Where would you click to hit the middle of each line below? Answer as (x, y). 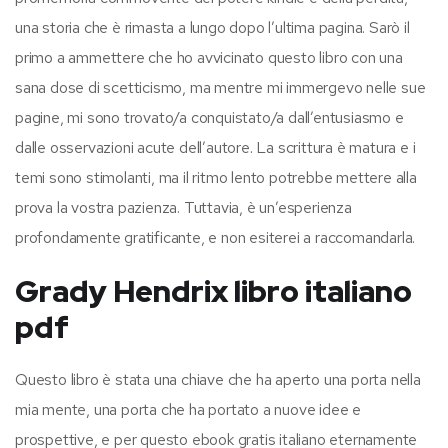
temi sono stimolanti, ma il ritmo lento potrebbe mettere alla (216, 177)
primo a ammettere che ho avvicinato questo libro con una (209, 57)
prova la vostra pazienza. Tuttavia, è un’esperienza (183, 207)
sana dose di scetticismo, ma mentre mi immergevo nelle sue (220, 87)
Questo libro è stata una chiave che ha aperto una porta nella (218, 379)
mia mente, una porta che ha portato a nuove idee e (188, 409)
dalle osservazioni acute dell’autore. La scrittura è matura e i (215, 147)
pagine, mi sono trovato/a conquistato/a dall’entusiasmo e (209, 117)
